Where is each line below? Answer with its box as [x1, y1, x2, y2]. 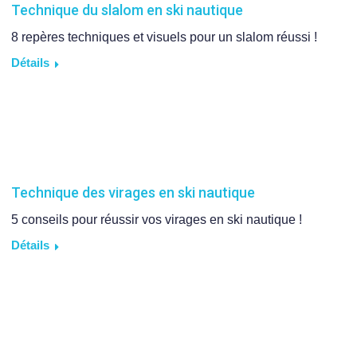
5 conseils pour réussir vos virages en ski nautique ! [11, 212, 302, 226]
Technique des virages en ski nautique [11, 183, 255, 201]
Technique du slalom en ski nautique [11, 2, 243, 19]
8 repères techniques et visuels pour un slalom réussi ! [11, 30, 317, 45]
